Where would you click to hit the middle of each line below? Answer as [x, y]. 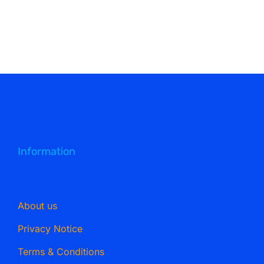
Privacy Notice [50, 229]
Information [46, 152]
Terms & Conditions [61, 252]
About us [37, 206]
